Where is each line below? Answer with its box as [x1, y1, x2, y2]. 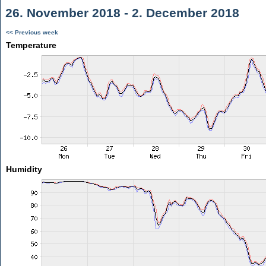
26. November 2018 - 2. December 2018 [2, 6, 239, 20]
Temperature [5, 40, 56, 50]
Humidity [5, 164, 42, 174]
